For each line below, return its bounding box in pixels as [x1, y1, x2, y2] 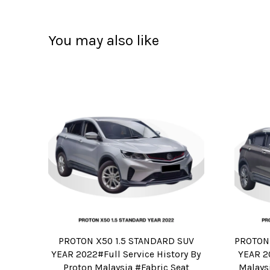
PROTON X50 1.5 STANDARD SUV [58, 236, 194, 247]
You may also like [48, 31, 159, 49]
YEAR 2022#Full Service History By [51, 249, 201, 260]
